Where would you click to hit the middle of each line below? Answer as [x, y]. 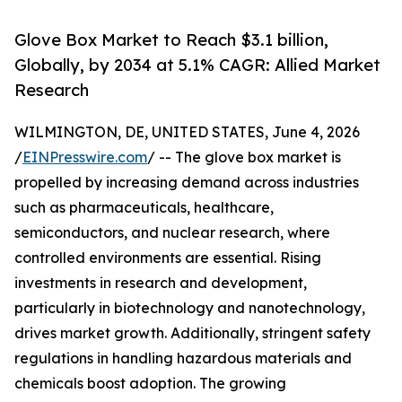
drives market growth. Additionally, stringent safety [192, 333]
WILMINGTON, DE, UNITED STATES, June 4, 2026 [187, 132]
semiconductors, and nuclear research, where [172, 233]
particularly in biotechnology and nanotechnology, [190, 308]
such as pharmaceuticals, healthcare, [144, 208]
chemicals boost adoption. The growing [150, 384]
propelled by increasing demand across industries [187, 183]
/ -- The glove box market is [244, 157]
